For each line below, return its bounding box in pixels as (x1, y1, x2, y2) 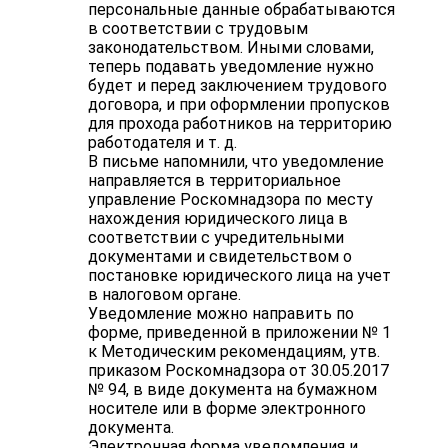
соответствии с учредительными (88, 228, 344, 248)
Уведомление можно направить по (88, 304, 354, 324)
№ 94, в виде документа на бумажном (88, 380, 377, 400)
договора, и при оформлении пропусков (88, 95, 390, 115)
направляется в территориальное (88, 171, 341, 191)
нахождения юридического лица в (88, 209, 348, 229)
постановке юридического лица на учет (88, 266, 391, 286)
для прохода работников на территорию (88, 114, 392, 134)
